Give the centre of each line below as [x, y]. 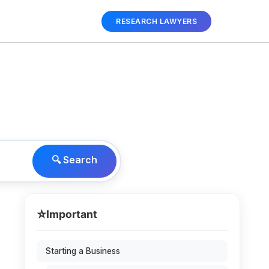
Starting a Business [83, 251]
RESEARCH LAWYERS [156, 21]
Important [72, 214]
